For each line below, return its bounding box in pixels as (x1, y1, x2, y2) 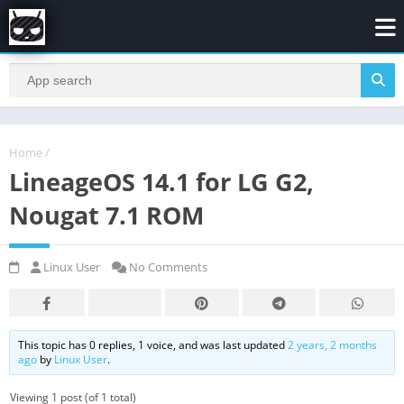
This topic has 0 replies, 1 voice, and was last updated (18, 336, 289, 353)
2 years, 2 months (288, 336, 378, 353)
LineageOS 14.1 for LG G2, (9, 164, 314, 198)
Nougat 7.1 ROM (9, 197, 204, 232)
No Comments (126, 258, 207, 275)
